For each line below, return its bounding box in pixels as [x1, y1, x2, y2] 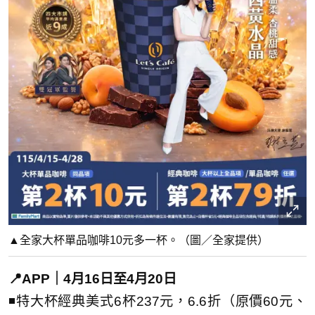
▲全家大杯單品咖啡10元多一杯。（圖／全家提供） [8, 233, 269, 246]
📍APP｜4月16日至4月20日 [8, 271, 176, 286]
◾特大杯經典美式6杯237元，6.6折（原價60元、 [8, 293, 307, 309]
